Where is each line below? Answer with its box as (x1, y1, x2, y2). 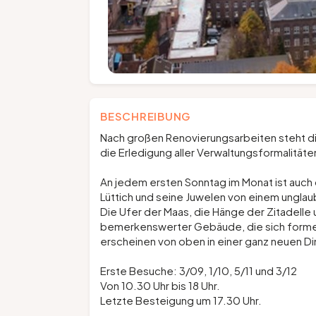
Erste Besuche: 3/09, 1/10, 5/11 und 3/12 (100, 264, 297, 277)
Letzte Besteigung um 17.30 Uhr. (100, 293, 264, 307)
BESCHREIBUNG (100, 109, 190, 123)
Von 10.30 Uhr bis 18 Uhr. (100, 279, 224, 292)
